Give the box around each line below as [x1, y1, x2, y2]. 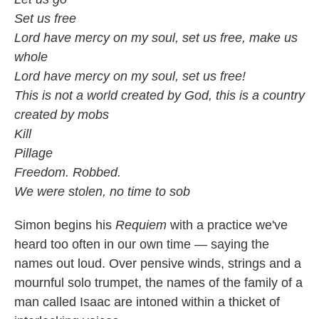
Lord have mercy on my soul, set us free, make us [14, 31, 298, 46]
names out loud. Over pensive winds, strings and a [14, 256, 301, 271]
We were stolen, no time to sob [14, 184, 190, 199]
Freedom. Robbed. [14, 165, 121, 180]
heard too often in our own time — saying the [14, 237, 269, 252]
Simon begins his [14, 218, 115, 233]
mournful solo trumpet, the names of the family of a [14, 276, 303, 291]
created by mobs [14, 108, 109, 122]
